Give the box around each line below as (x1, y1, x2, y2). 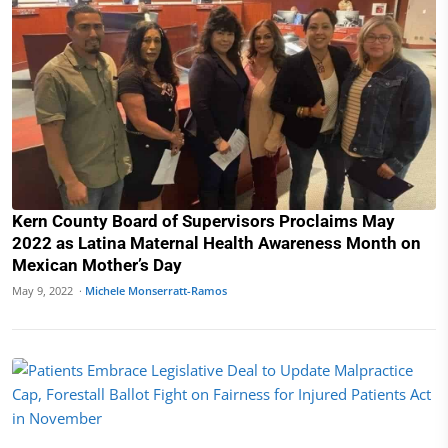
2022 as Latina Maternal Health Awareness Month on (12, 233, 421, 253)
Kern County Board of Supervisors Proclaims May (12, 211, 395, 231)
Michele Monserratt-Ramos (85, 283, 227, 298)
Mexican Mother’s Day (12, 255, 182, 275)
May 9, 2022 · (12, 283, 85, 298)
